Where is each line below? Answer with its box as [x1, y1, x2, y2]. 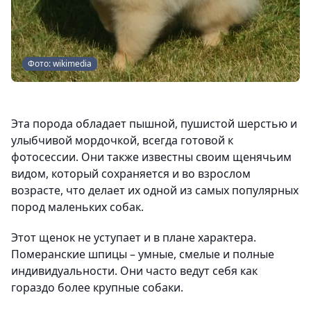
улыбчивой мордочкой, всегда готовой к [11, 133, 233, 149]
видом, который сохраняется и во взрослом [11, 166, 251, 182]
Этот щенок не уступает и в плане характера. [11, 230, 256, 246]
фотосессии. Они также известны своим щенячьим [11, 149, 292, 165]
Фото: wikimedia [28, 58, 92, 70]
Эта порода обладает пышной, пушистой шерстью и [11, 116, 297, 132]
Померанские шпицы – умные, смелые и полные [11, 246, 274, 262]
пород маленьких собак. [11, 199, 144, 215]
